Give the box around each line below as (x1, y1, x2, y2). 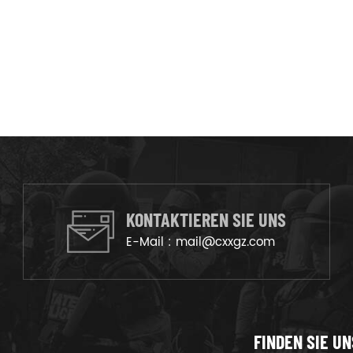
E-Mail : (126, 232, 176, 253)
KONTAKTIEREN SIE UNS (126, 208, 286, 232)
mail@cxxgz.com (176, 232, 275, 253)
